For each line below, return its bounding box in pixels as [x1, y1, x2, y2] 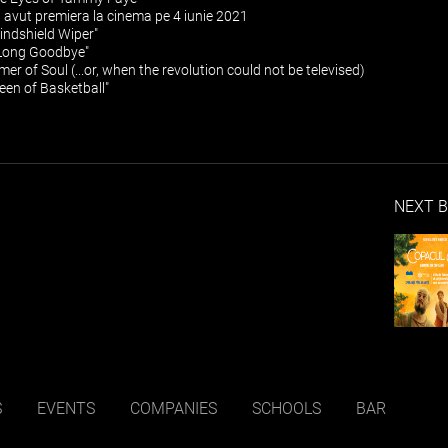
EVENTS [37, 399, 95, 418]
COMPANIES [130, 399, 217, 418]
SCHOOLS [252, 399, 321, 418]
